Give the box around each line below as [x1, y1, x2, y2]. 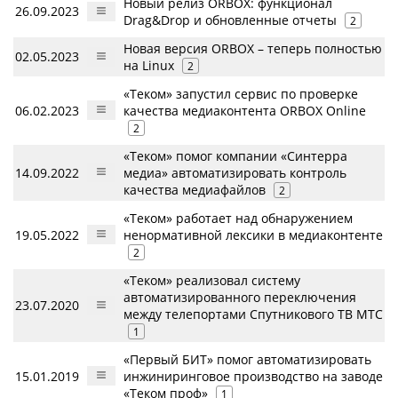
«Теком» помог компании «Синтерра [123, 147, 347, 164]
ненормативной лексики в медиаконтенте [123, 226, 383, 243]
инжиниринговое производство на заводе [123, 367, 383, 385]
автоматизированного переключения [123, 288, 356, 306]
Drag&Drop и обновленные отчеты [123, 11, 337, 28]
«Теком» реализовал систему [123, 271, 300, 289]
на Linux [123, 56, 174, 74]
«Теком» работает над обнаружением [123, 209, 353, 227]
